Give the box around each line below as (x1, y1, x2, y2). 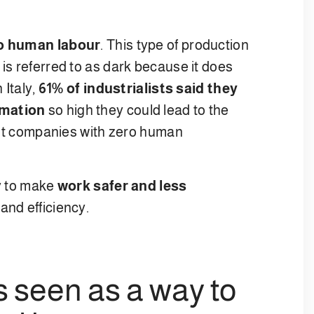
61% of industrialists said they (38, 80, 238, 96)
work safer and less (57, 177, 187, 193)
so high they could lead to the (45, 102, 229, 118)
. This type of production (100, 36, 249, 53)
